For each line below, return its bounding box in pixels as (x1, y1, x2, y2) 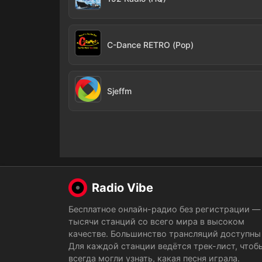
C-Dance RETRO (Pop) (107, 40, 194, 50)
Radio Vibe (92, 181, 153, 195)
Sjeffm (107, 86, 132, 96)
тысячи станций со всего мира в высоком (68, 216, 244, 226)
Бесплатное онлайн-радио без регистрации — (68, 204, 260, 214)
